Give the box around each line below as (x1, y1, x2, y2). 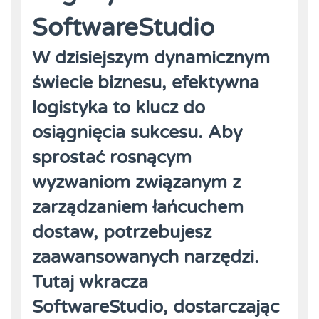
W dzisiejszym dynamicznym (32, 46, 270, 68)
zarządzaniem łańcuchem (32, 196, 244, 218)
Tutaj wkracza (32, 271, 148, 293)
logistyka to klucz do (32, 96, 205, 118)
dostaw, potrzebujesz (32, 221, 211, 243)
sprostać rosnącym (32, 146, 192, 168)
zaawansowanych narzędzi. (32, 246, 259, 268)
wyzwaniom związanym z (32, 171, 241, 193)
